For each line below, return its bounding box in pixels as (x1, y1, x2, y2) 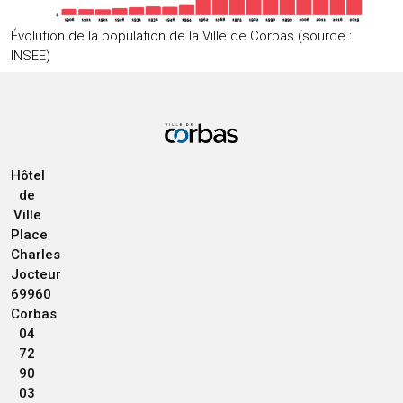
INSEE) (11, 47, 50, 64)
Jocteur (11, 266, 61, 282)
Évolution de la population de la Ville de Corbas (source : (11, 27, 352, 44)
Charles (11, 246, 60, 263)
